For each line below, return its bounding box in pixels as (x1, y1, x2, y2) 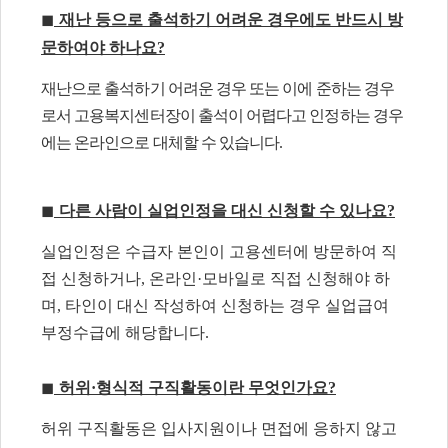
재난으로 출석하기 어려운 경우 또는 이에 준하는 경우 (41, 80, 394, 98)
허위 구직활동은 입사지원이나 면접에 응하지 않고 (41, 420, 397, 438)
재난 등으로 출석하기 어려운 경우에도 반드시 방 (59, 10, 403, 28)
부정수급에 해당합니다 (41, 323, 205, 341)
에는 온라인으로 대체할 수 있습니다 (41, 134, 280, 152)
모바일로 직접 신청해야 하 (202, 269, 390, 287)
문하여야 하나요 (41, 38, 157, 56)
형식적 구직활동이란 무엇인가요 (96, 378, 328, 396)
